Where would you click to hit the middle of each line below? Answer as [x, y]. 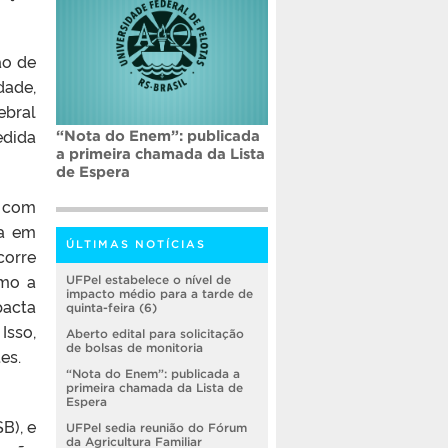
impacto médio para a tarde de [159, 294]
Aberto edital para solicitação [155, 334]
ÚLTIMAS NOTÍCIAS [136, 244]
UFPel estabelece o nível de [148, 280]
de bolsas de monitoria [134, 348]
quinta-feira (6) [111, 308]
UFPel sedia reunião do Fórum [156, 428]
